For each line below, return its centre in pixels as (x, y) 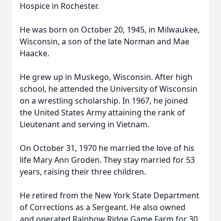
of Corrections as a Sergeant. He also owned (103, 207)
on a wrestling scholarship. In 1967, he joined (104, 101)
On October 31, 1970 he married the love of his (107, 148)
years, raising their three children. (83, 172)
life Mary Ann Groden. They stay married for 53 (107, 160)
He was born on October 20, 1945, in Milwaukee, (110, 30)
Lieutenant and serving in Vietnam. (85, 124)
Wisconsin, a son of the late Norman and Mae (105, 41)
